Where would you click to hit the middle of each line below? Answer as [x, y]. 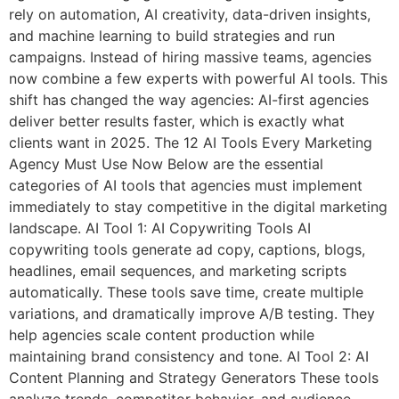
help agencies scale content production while [162, 334]
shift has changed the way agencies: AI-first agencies [189, 99]
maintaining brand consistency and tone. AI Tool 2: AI [189, 356]
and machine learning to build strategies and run [172, 35]
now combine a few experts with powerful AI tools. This [198, 78]
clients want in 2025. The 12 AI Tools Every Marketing [191, 142]
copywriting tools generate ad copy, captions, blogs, [187, 249]
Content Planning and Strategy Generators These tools [194, 377]
